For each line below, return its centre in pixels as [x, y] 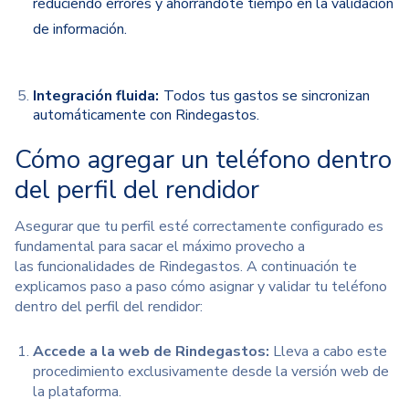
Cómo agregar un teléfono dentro [203, 159]
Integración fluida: [96, 96]
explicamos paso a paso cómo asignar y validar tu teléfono [201, 286]
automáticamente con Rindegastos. [146, 115]
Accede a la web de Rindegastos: [151, 351]
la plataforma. [77, 391]
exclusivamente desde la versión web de [257, 371]
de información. [80, 30]
